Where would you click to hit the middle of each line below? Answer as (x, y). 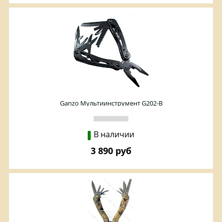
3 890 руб (111, 151)
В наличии (114, 135)
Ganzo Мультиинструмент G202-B (111, 103)
